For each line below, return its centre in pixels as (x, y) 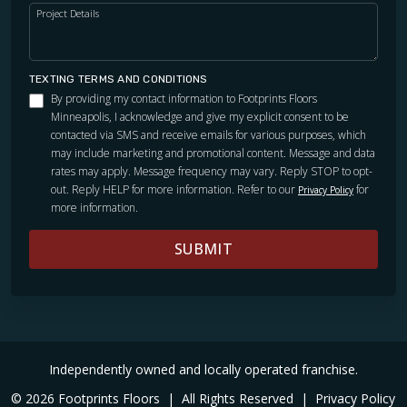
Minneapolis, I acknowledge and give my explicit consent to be (200, 117)
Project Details (68, 14)
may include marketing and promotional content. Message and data (213, 154)
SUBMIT (203, 249)
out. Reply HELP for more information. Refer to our (174, 190)
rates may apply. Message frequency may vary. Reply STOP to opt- (212, 172)
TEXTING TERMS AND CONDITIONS (119, 79)
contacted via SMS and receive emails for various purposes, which (208, 135)
